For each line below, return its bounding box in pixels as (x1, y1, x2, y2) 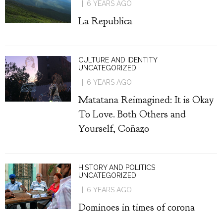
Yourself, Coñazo (78, 122, 149, 135)
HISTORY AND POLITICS (78, 164, 155, 171)
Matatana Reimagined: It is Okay (78, 93, 214, 106)
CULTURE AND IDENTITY (78, 56, 158, 64)
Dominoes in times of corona (78, 201, 195, 214)
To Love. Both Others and (78, 108, 186, 120)
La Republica (78, 14, 132, 27)
